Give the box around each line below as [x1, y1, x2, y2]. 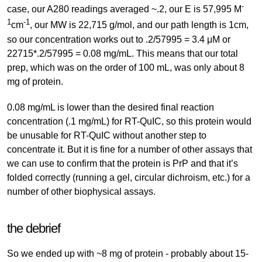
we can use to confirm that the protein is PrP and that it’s [7, 158, 238, 168]
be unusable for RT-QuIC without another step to [7, 130, 206, 140]
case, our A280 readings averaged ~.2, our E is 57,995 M [7, 4, 242, 15]
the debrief [7, 220, 60, 236]
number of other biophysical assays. [7, 186, 156, 196]
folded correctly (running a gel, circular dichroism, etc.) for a [7, 172, 250, 182]
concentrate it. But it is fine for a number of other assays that [7, 144, 252, 154]
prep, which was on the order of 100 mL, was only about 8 [7, 62, 244, 73]
